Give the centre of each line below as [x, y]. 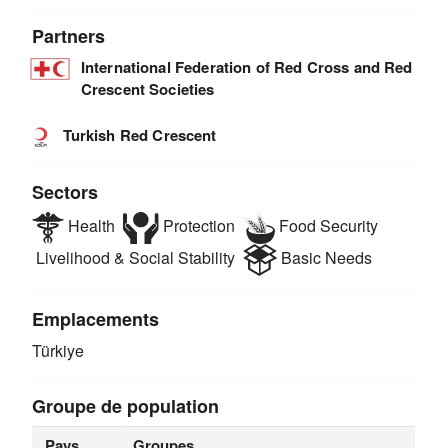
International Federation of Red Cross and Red [246, 66]
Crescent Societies [147, 88]
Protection [196, 226]
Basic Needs [324, 258]
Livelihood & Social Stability [134, 258]
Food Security [326, 226]
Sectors [65, 192]
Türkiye [58, 350]
